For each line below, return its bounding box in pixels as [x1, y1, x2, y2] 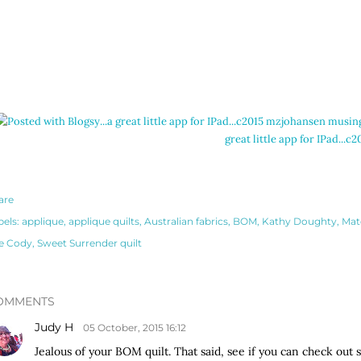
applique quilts [68, 214, 139, 227]
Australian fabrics [144, 214, 228, 227]
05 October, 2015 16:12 [83, 321, 186, 334]
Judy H [35, 319, 77, 334]
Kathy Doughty [262, 214, 337, 227]
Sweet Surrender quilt [37, 236, 142, 249]
